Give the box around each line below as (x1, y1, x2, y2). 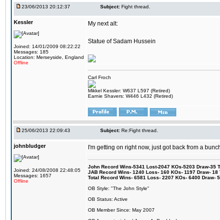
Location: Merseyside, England (14, 55, 84, 60)
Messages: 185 (14, 49, 49, 55)
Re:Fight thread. (121, 128, 158, 133)
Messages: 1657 (14, 173, 52, 178)
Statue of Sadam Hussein (88, 38, 156, 45)
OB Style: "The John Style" (88, 186, 149, 191)
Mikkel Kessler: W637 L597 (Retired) (88, 88, 170, 93)
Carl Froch (88, 75, 111, 80)
